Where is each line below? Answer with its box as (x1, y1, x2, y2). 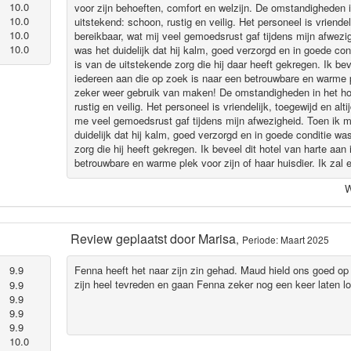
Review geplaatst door (70, 229, 198, 248)
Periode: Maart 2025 (241, 232, 329, 246)
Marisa (197, 229, 236, 248)
